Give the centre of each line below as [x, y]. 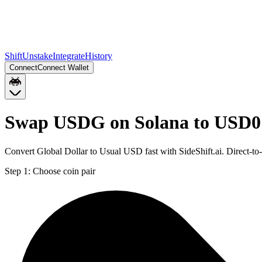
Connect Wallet [63, 68]
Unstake [37, 56]
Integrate [69, 56]
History [99, 56]
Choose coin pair [64, 171]
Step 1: [18, 171]
